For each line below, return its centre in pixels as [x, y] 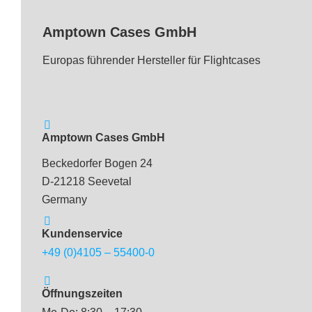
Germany [64, 199]
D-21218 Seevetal [87, 181]
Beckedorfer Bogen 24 [97, 163]
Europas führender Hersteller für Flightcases [151, 60]
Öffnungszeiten [82, 293]
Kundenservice [82, 233]
